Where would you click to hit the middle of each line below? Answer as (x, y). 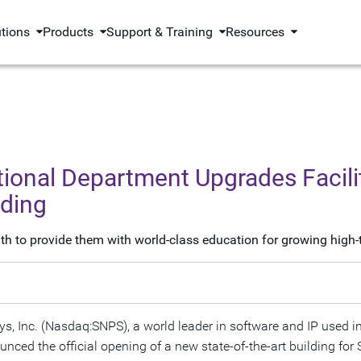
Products (68, 32)
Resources (255, 32)
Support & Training (160, 32)
